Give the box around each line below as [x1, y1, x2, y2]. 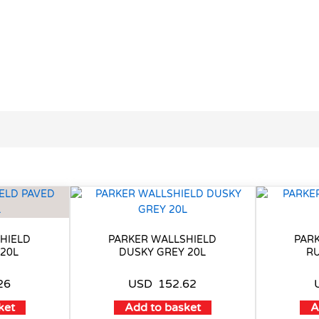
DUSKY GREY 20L [119, 246, 206, 259]
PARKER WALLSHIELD [108, 234, 217, 246]
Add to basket [124, 300, 201, 315]
